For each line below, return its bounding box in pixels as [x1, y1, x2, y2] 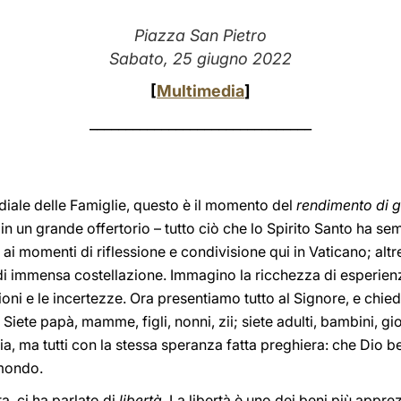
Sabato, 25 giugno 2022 [109, 49, 292, 68]
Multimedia [157, 81, 244, 100]
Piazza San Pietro [134, 26, 267, 45]
